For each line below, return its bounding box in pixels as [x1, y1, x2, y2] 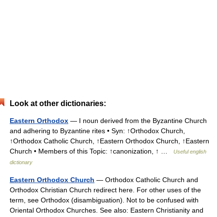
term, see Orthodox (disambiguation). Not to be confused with [10, 196, 199, 204]
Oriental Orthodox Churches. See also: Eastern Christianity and [10, 206, 203, 214]
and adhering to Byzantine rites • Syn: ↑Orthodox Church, [10, 127, 185, 135]
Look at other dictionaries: [10, 99, 106, 108]
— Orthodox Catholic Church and [94, 176, 198, 184]
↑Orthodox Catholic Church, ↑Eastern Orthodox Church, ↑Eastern [10, 137, 209, 145]
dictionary [10, 159, 32, 165]
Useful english [173, 149, 206, 155]
